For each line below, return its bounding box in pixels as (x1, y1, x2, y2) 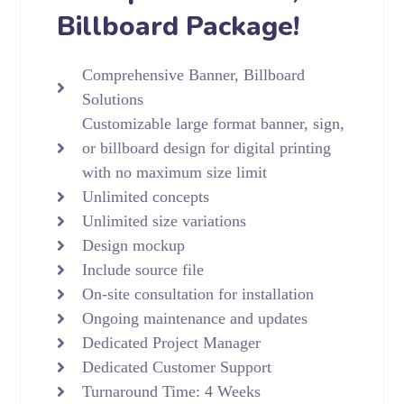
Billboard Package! (57, 7, 300, 45)
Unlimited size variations (81, 211, 246, 230)
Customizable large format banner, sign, (81, 114, 344, 133)
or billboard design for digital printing (81, 138, 331, 157)
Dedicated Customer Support (81, 357, 271, 376)
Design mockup (81, 235, 185, 254)
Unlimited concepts (81, 187, 209, 206)
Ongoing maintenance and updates (81, 308, 308, 327)
